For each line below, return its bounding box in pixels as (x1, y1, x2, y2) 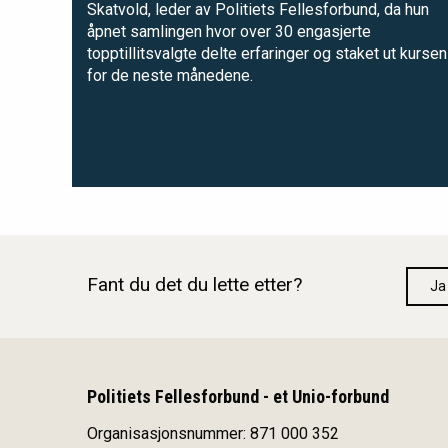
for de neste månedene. (87, 66, 253, 86)
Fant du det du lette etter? (87, 273, 302, 297)
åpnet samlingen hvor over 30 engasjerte (87, 22, 371, 42)
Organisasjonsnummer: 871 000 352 (87, 423, 339, 443)
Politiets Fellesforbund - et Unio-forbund (87, 385, 389, 407)
